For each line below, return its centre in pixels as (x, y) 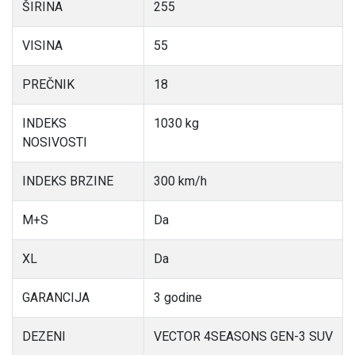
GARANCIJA (56, 298)
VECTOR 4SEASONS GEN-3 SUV (243, 337)
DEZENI (44, 337)
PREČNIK (48, 85)
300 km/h (180, 181)
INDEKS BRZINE (68, 181)
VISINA (42, 46)
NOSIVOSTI (55, 143)
